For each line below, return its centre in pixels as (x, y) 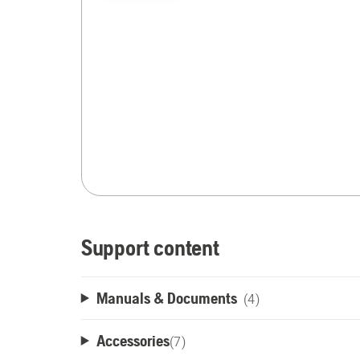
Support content (150, 247)
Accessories (133, 340)
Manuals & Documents (166, 298)
